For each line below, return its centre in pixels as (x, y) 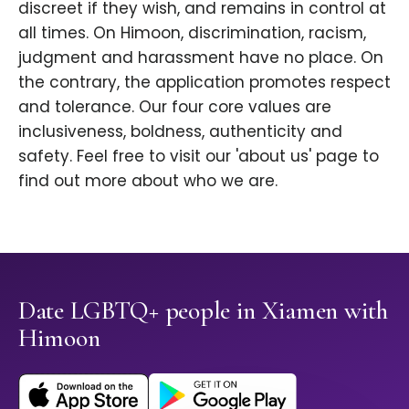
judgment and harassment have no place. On (201, 58)
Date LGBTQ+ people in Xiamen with (203, 311)
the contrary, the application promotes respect (204, 83)
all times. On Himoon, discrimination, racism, (192, 33)
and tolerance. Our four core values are (175, 107)
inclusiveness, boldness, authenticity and (180, 132)
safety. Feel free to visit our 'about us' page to (199, 157)
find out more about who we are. (148, 181)
